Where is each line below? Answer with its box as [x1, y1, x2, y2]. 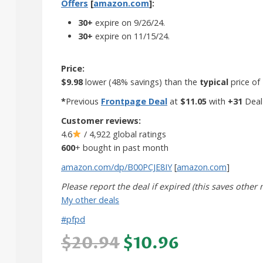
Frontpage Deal [101, 95, 167, 107]
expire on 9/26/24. [92, 16, 165, 28]
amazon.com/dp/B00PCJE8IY [61, 161, 172, 173]
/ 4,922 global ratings [82, 128, 167, 140]
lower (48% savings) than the [83, 76, 200, 87]
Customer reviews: [61, 114, 141, 126]
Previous [66, 95, 101, 107]
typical [200, 76, 228, 87]
